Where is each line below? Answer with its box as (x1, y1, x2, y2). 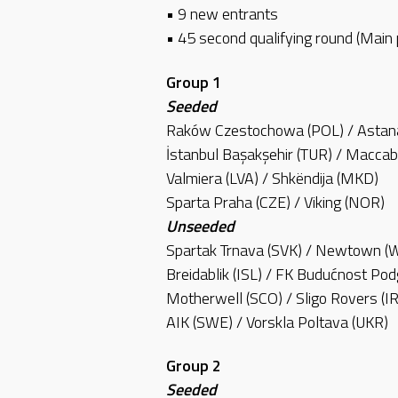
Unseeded (166, 213, 235, 238)
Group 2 (166, 354, 221, 378)
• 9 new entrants (166, 2, 278, 27)
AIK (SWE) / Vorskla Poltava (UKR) (166, 309, 388, 334)
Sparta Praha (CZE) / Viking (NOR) (166, 189, 385, 214)
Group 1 (166, 69, 221, 94)
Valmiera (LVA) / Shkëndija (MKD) (166, 165, 378, 190)
